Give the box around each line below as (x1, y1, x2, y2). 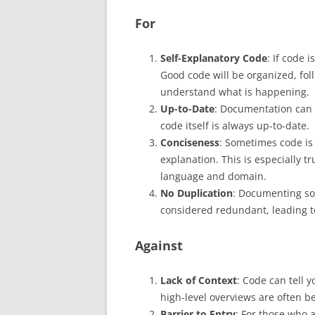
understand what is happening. (160, 84, 309, 98)
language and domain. (160, 169, 266, 183)
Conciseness (160, 135, 219, 149)
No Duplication (160, 186, 233, 200)
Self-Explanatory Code (160, 51, 267, 65)
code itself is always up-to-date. (160, 118, 309, 132)
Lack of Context (160, 273, 237, 287)
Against (135, 236, 183, 254)
